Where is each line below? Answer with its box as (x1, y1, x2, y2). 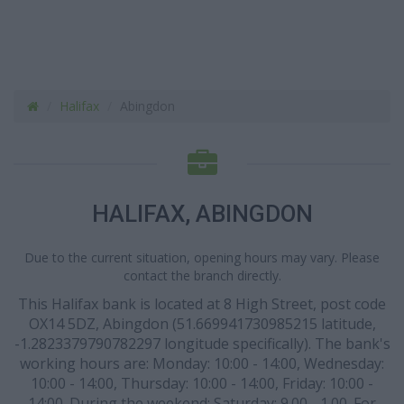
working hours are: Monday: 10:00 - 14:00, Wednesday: (20, 353, 384, 373)
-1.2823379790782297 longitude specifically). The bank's (14, 334, 390, 353)
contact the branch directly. (123, 267, 281, 284)
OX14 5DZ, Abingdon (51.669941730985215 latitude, (28, 314, 376, 334)
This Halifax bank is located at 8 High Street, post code (18, 294, 386, 314)
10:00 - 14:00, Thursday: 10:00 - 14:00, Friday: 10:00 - (31, 373, 373, 393)
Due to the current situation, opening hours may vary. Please (24, 249, 380, 266)
